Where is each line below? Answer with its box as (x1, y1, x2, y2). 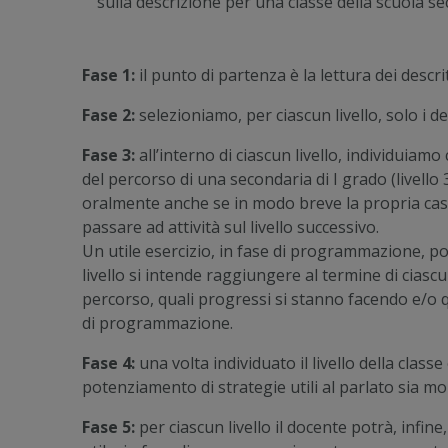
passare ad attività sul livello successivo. (82, 216, 379, 239)
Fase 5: (82, 416, 135, 439)
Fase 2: (82, 104, 135, 127)
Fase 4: (82, 352, 135, 375)
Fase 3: (82, 144, 135, 167)
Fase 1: (82, 64, 135, 87)
